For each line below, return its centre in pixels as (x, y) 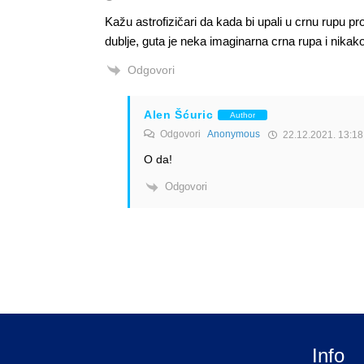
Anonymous (233, 134)
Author (242, 115)
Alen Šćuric (178, 115)
